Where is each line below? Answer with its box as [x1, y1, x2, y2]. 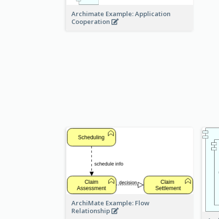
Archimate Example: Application [71, 9, 171, 18]
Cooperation [71, 17, 111, 26]
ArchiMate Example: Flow [71, 198, 150, 207]
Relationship [71, 206, 111, 215]
